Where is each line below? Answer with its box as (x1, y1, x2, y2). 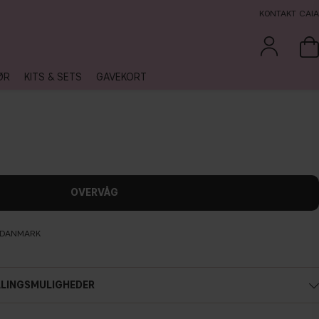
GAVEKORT (96, 71, 147, 83)
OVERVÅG (70, 187, 118, 199)
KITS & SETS (24, 71, 82, 83)
